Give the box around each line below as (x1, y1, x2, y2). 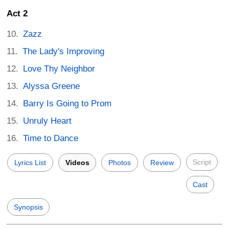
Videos (65, 158, 89, 167)
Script (193, 157, 211, 166)
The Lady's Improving (22, 46, 105, 56)
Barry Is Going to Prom (23, 98, 112, 108)
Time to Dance (23, 133, 79, 143)
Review (150, 158, 174, 167)
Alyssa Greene (23, 81, 80, 91)
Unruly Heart (23, 116, 72, 126)
